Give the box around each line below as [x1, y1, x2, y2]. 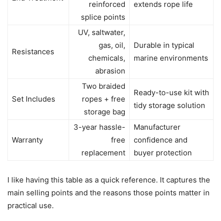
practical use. [7, 200, 54, 210]
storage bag [84, 107, 125, 116]
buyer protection [134, 147, 192, 157]
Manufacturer [134, 122, 181, 132]
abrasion [95, 66, 125, 75]
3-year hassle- [74, 122, 125, 132]
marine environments [134, 53, 208, 63]
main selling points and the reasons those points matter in [7, 187, 210, 197]
